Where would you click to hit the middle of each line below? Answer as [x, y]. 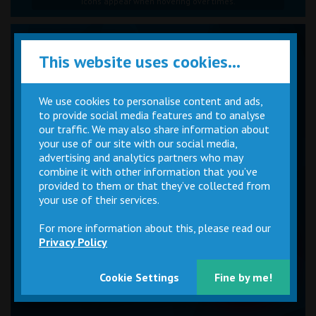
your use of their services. [99, 200]
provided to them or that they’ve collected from [154, 186]
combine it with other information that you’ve [148, 171]
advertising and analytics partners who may [141, 157]
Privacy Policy [73, 242]
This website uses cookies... [140, 62]
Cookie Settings [139, 277]
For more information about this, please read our [155, 228]
